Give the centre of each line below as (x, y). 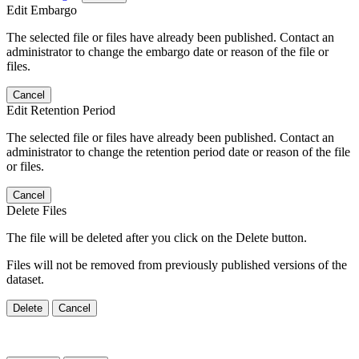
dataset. (25, 279)
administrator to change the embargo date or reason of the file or (167, 51)
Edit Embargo (42, 10)
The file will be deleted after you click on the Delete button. (157, 237)
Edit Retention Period (61, 110)
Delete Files (36, 210)
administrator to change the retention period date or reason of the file (178, 151)
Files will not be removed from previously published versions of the (177, 264)
